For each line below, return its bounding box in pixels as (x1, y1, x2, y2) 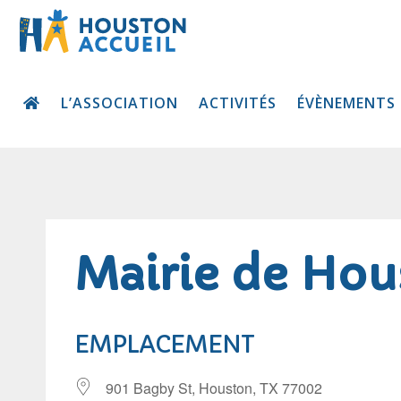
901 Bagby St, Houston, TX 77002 (106, 378, 322, 398)
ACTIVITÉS (199, 92, 277, 113)
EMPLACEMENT (74, 330, 254, 359)
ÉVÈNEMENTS (297, 92, 397, 113)
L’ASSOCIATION (61, 92, 179, 113)
